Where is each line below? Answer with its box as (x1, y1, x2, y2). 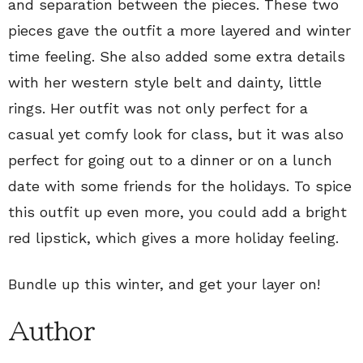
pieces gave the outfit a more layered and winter (8, 21, 351, 39)
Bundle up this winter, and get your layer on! (8, 275, 320, 293)
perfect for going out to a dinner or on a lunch (8, 151, 332, 169)
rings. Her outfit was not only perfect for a (8, 99, 308, 117)
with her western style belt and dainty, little (8, 73, 322, 91)
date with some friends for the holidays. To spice (8, 177, 352, 194)
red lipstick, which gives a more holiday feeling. (8, 228, 339, 246)
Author (8, 318, 94, 344)
